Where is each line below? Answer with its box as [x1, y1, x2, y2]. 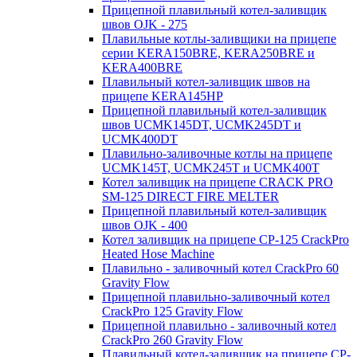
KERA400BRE [102, 61, 182, 74]
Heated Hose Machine [102, 247, 214, 261]
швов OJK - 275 [102, 18, 187, 31]
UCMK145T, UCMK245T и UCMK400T [102, 161, 320, 175]
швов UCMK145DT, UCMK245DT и [102, 118, 301, 131]
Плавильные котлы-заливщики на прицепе [102, 32, 336, 45]
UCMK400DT [102, 132, 178, 146]
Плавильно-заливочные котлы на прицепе [102, 147, 332, 160]
